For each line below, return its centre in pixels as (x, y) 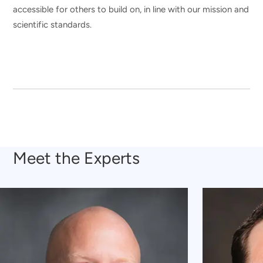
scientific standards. (53, 24)
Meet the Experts (77, 158)
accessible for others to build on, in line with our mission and (131, 9)
